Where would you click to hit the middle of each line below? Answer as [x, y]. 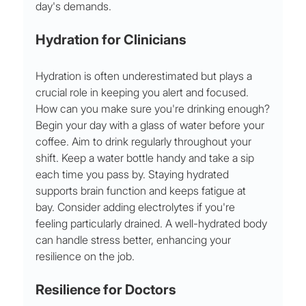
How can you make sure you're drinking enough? [153, 109]
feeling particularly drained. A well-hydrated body [153, 224]
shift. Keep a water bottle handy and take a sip [147, 158]
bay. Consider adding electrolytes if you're [137, 207]
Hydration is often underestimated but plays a [145, 76]
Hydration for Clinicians [111, 40]
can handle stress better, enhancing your [135, 240]
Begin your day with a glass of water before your [152, 125]
